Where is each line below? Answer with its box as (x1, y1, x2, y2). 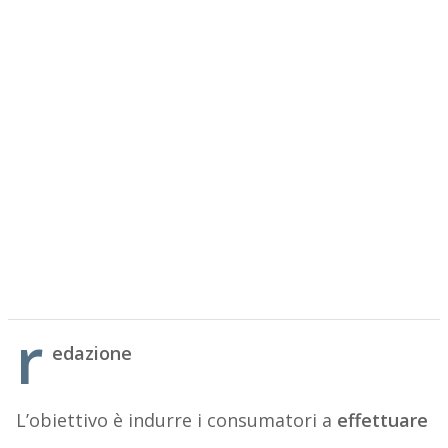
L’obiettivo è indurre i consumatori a (15, 408, 337, 433)
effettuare (336, 408, 428, 433)
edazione (51, 341, 132, 366)
